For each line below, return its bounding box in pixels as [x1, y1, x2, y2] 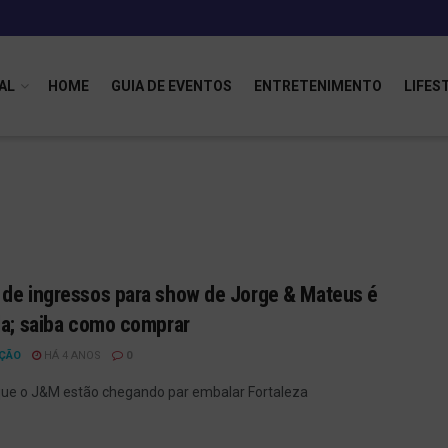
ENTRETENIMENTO [254, 78, 382, 94]
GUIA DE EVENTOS [111, 78, 232, 94]
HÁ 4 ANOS [41, 349, 101, 362]
